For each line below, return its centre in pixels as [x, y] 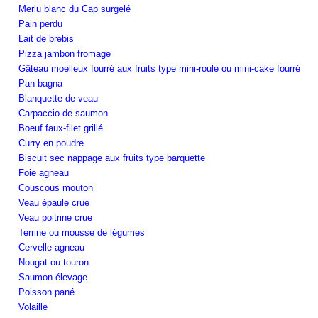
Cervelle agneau [51, 247]
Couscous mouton [56, 187]
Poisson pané [46, 292]
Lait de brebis [46, 38]
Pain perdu [40, 23]
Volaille [33, 307]
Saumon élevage [53, 277]
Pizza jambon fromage [65, 53]
